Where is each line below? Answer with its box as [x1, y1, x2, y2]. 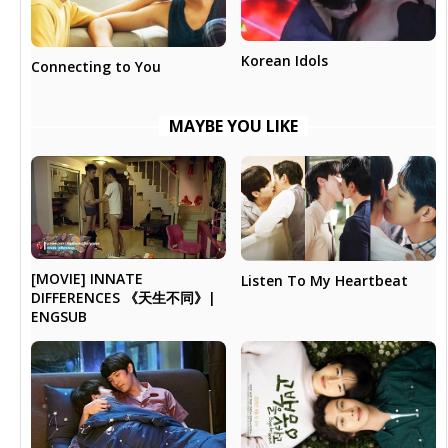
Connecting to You [31, 57, 162, 77]
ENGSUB [31, 306, 88, 326]
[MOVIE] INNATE [31, 268, 144, 288]
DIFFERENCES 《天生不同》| [31, 287, 217, 307]
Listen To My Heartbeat [240, 270, 408, 290]
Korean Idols [240, 50, 328, 70]
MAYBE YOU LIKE [168, 115, 298, 138]
